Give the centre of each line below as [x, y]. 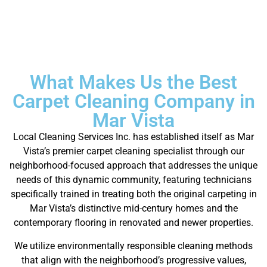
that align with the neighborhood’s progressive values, [133, 260]
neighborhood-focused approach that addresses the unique [133, 166]
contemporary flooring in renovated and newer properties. [133, 223]
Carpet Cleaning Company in [133, 102]
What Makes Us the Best [133, 83]
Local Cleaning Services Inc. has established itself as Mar [133, 137]
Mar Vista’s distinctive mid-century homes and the [133, 209]
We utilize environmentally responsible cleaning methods [133, 246]
